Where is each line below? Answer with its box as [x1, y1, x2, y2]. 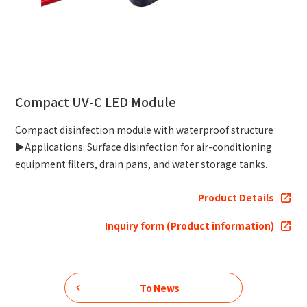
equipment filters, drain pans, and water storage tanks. [15, 157, 268, 171]
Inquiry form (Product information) [104, 219, 274, 233]
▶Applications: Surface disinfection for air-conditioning [15, 140, 273, 154]
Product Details [197, 191, 274, 205]
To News [139, 280, 180, 295]
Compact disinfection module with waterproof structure [15, 123, 274, 137]
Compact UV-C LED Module [15, 93, 177, 111]
